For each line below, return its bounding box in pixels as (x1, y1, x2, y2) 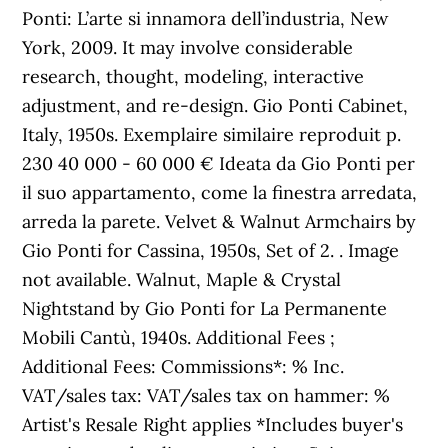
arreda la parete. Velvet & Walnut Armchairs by (22, 210, 417, 233)
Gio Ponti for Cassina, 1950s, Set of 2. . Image (22, 239, 400, 262)
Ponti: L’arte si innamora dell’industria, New (22, 7, 389, 30)
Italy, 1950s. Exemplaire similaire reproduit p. (22, 123, 402, 146)
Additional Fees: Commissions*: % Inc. (22, 355, 345, 378)
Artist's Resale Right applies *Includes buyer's (22, 413, 404, 436)
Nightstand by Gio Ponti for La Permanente (22, 297, 388, 320)
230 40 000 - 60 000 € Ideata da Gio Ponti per (22, 152, 416, 175)
